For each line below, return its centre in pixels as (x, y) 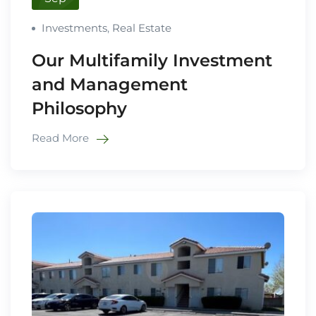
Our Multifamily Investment (152, 61)
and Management (110, 85)
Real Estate (142, 28)
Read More (62, 138)
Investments (74, 28)
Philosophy (79, 109)
